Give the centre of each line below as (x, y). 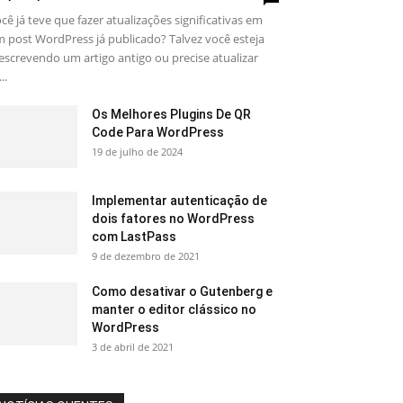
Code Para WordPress (158, 132)
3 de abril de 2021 (133, 346)
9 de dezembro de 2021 (146, 255)
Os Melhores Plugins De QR (171, 114)
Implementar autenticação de (179, 200)
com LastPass (134, 236)
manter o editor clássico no (174, 309)
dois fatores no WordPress (173, 218)
